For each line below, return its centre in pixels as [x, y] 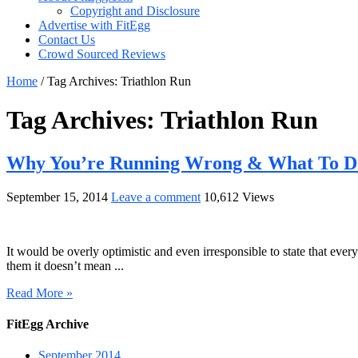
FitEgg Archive [48, 324]
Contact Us [67, 39]
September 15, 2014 [57, 197]
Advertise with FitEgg [94, 25]
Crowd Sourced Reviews [102, 54]
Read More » [40, 292]
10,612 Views [239, 197]
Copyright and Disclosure [135, 10]
